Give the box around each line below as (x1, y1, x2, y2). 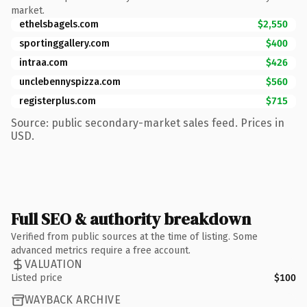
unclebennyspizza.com (19, 75, 121, 88)
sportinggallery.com (19, 37, 110, 49)
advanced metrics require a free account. (11, 244, 191, 256)
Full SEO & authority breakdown (11, 207, 251, 230)
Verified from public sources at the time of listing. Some (11, 230, 258, 243)
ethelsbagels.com (19, 18, 99, 30)
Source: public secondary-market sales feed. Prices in (11, 116, 284, 130)
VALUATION (25, 258, 83, 271)
